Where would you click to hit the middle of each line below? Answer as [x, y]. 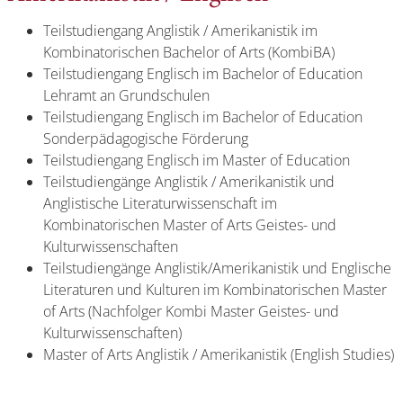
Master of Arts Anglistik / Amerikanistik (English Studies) [219, 354]
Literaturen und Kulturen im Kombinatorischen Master [215, 290]
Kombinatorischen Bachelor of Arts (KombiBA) [189, 52]
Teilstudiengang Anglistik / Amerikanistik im [180, 31]
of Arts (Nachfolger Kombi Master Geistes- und [191, 311]
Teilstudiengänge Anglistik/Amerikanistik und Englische [217, 268]
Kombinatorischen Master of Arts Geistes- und [190, 225]
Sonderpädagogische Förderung [146, 139]
